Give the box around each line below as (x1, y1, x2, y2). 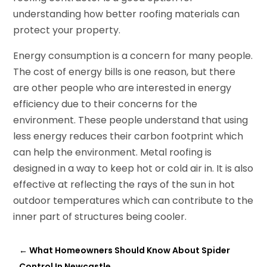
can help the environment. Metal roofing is (13, 145, 212, 160)
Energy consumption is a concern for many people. (13, 49, 253, 63)
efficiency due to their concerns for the (13, 97, 198, 111)
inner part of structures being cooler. (13, 210, 187, 224)
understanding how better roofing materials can (13, 7, 240, 21)
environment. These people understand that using (13, 113, 249, 128)
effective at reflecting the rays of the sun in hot (13, 178, 235, 192)
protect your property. (13, 23, 121, 38)
